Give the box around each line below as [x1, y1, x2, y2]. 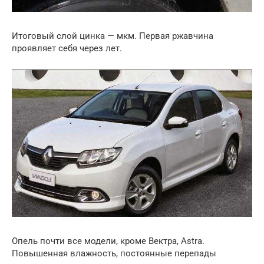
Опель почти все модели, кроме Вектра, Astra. [12, 236, 204, 247]
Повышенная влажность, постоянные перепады [12, 248, 216, 259]
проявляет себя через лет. [12, 42, 122, 54]
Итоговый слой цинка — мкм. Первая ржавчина [12, 30, 213, 41]
